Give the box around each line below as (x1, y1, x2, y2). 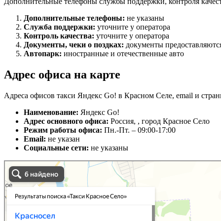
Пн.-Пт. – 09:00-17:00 (104, 126, 176, 135)
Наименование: (24, 108, 80, 117)
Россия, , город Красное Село (110, 117, 210, 126)
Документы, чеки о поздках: (24, 40, 126, 49)
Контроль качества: (24, 32, 96, 40)
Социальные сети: (24, 144, 91, 152)
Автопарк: (24, 49, 64, 58)
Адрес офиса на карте (4, 68, 120, 81)
